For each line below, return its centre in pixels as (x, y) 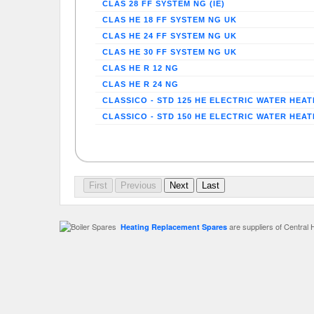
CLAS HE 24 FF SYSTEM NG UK (170, 36)
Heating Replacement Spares (174, 226)
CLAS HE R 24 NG (141, 84)
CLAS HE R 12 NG (141, 68)
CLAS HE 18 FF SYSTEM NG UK (170, 20)
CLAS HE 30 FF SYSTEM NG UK (170, 52)
